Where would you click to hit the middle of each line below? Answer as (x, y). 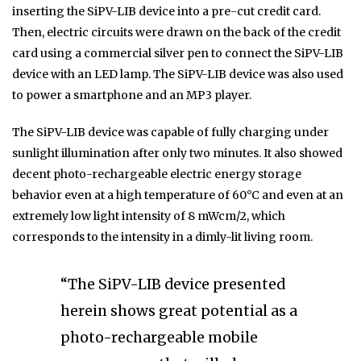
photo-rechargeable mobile (159, 338)
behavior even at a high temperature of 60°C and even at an (178, 195)
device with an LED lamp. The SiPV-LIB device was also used (178, 75)
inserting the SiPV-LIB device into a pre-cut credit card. (166, 12)
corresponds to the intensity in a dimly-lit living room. (162, 237)
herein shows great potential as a (179, 311)
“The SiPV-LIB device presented (173, 285)
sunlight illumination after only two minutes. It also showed (177, 154)
